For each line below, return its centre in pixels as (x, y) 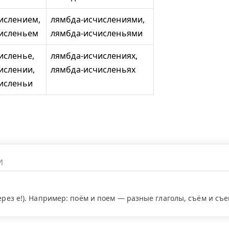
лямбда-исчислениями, (98, 19)
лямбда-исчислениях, (94, 56)
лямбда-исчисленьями (97, 33)
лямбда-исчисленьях (93, 70)
